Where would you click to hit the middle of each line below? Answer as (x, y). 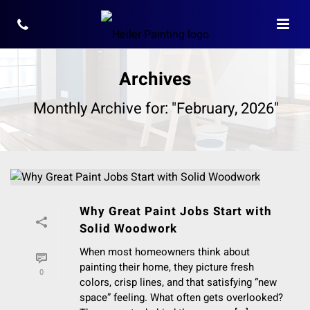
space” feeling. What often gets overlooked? (181, 297)
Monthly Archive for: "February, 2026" (156, 109)
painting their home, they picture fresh (167, 267)
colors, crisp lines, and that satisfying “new (178, 282)
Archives (155, 80)
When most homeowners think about (165, 252)
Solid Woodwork (128, 228)
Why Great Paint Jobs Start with (176, 211)
